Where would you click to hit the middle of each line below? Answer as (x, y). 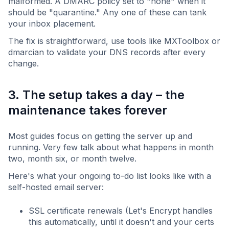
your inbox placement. (52, 24)
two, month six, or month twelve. (72, 159)
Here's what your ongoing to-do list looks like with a (110, 176)
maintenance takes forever (88, 110)
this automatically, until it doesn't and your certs (121, 222)
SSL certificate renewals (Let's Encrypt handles (121, 211)
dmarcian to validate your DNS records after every (107, 52)
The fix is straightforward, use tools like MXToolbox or (114, 41)
